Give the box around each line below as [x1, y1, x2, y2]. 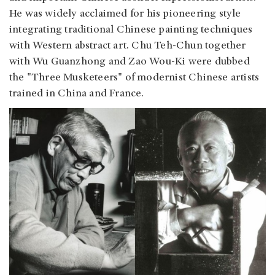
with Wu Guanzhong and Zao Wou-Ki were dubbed [9, 56, 250, 68]
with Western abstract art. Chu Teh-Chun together [9, 41, 246, 52]
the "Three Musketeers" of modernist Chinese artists [9, 72, 260, 84]
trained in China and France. [9, 88, 144, 100]
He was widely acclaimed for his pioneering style [9, 9, 241, 20]
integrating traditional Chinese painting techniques [9, 25, 253, 36]
